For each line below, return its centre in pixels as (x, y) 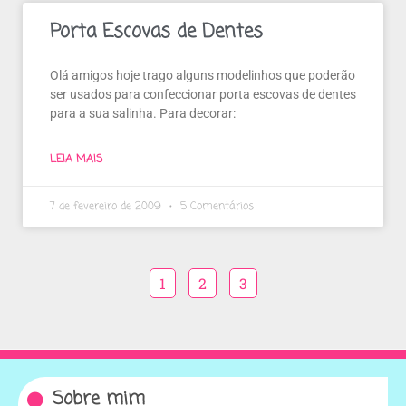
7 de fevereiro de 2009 (107, 207)
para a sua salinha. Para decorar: (143, 114)
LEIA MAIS (76, 160)
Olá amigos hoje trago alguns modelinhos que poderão (203, 76)
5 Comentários (215, 207)
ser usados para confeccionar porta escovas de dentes (203, 95)
